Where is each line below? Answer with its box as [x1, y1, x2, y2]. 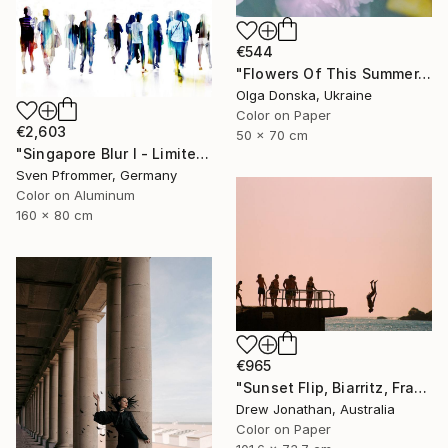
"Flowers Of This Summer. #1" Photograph [417, 65, 431, 83]
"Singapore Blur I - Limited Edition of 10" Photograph [196, 145, 210, 163]
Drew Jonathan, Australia [236, 400, 395, 417]
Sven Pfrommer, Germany [16, 167, 177, 184]
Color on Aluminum [16, 187, 135, 204]
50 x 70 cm [236, 127, 308, 144]
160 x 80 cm [16, 207, 93, 224]
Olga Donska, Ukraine [236, 87, 372, 104]
